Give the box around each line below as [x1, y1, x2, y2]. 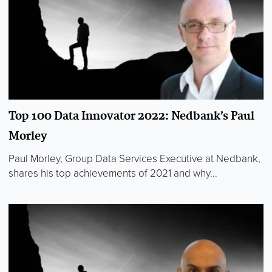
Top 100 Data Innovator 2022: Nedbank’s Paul [8, 106, 254, 124]
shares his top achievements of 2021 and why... [8, 166, 217, 180]
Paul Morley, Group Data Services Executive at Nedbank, [8, 152, 260, 165]
